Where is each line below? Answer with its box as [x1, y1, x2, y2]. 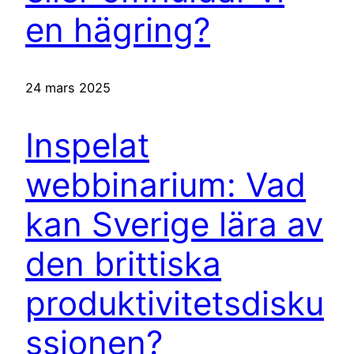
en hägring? [25, 9, 210, 51]
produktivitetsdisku [25, 282, 324, 323]
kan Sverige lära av [25, 203, 323, 244]
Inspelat [25, 124, 149, 165]
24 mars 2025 [25, 80, 111, 96]
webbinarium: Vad [25, 164, 306, 205]
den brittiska [25, 243, 221, 284]
